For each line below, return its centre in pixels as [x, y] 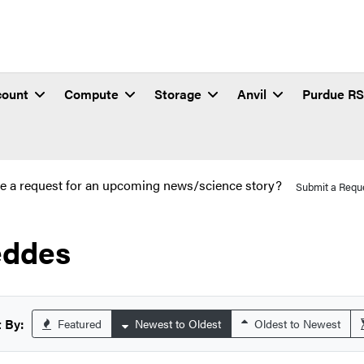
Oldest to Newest [296, 324]
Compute [91, 94]
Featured [78, 324]
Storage [178, 94]
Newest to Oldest [176, 324]
